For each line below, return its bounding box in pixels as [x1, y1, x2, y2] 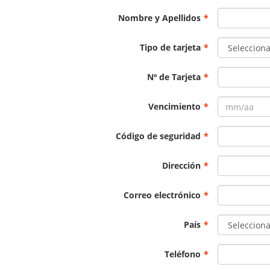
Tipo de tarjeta [140, 42, 201, 54]
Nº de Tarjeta [147, 71, 201, 83]
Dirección [162, 160, 201, 172]
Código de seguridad [116, 130, 201, 142]
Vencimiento [148, 101, 201, 113]
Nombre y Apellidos [118, 12, 201, 24]
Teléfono [165, 248, 201, 260]
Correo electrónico [124, 189, 201, 201]
